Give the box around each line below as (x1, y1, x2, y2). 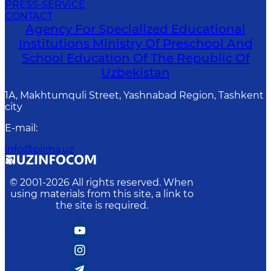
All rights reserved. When (72, 177, 194, 188)
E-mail (5, 122, 36, 134)
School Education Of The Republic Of (21, 51, 250, 65)
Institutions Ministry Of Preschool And (18, 36, 253, 51)
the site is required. (55, 200, 148, 211)
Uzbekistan (101, 65, 170, 80)
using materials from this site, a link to (10, 188, 194, 200)
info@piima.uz (5, 143, 74, 155)
